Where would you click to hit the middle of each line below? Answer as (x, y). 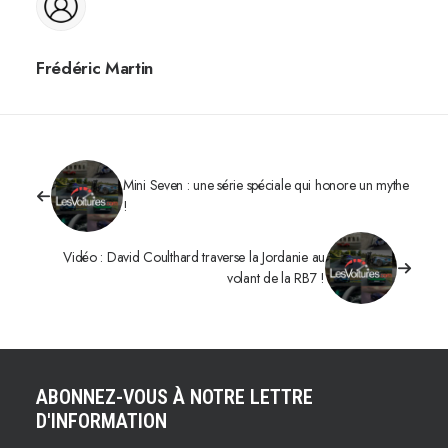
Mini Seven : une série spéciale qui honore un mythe (266, 185)
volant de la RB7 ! (276, 278)
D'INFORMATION (101, 421)
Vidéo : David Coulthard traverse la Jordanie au (194, 257)
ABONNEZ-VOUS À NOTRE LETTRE (174, 397)
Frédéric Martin (94, 68)
